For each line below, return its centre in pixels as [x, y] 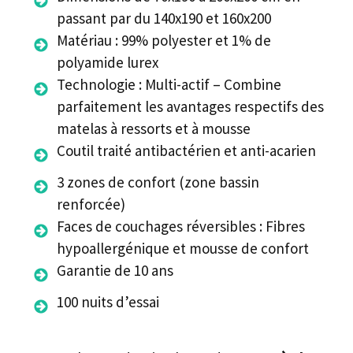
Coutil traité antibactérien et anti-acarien [186, 150]
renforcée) [91, 204]
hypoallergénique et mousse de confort [183, 248]
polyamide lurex [108, 62]
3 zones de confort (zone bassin [158, 182]
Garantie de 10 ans [115, 270]
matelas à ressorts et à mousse [154, 128]
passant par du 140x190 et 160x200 [164, 18]
